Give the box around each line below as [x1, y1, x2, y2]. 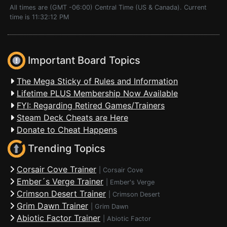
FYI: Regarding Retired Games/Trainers [17, 100, 165, 110]
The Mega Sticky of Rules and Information [17, 76, 178, 86]
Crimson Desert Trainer [17, 188, 106, 199]
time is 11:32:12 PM [10, 13, 69, 21]
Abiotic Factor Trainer [17, 213, 100, 223]
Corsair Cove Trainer [17, 164, 96, 174]
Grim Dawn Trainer [17, 201, 88, 211]
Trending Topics [25, 142, 105, 155]
